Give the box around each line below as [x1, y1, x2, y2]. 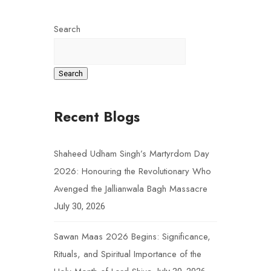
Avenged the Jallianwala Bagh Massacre [54, 182, 207, 195]
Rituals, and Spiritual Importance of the [54, 247, 201, 261]
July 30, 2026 [54, 201, 105, 212]
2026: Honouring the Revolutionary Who [54, 165, 211, 178]
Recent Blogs [54, 106, 140, 127]
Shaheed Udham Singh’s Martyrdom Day [54, 147, 209, 160]
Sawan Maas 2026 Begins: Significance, [54, 230, 211, 243]
